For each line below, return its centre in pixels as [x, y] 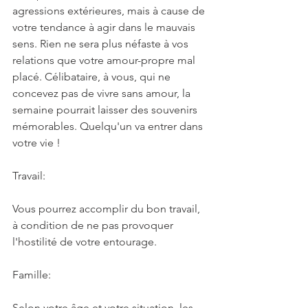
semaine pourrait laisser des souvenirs [106, 109]
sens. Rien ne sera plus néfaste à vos [102, 43]
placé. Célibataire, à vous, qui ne [93, 76]
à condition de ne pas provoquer [94, 225]
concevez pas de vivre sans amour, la [103, 93]
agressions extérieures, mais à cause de [110, 10]
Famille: [32, 274]
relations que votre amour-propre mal [105, 60]
